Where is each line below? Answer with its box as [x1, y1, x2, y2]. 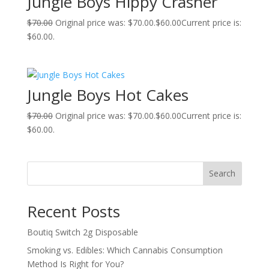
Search [209, 168, 236, 180]
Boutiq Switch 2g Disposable [26, 226, 138, 238]
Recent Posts [26, 200, 120, 222]
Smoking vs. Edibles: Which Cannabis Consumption [26, 244, 223, 256]
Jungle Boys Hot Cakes [26, 84, 189, 106]
